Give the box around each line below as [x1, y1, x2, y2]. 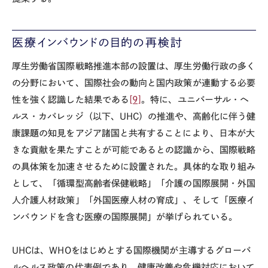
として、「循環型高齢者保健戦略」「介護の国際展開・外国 [12, 178, 256, 188]
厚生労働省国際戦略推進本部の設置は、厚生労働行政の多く [12, 61, 256, 71]
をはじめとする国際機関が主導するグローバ [71, 245, 251, 255]
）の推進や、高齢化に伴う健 [139, 111, 256, 121]
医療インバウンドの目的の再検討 [12, 36, 183, 48]
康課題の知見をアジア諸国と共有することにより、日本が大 [12, 128, 255, 138]
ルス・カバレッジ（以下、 [12, 111, 120, 121]
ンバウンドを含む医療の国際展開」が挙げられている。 [12, 212, 237, 221]
